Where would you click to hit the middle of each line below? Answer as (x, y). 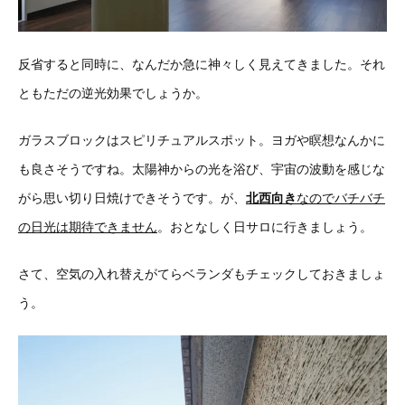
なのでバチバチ (341, 198)
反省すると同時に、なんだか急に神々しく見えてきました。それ (202, 65)
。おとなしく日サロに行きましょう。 (265, 227)
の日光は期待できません (88, 227)
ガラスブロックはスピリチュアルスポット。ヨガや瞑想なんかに (202, 141)
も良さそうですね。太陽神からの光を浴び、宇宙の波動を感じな (202, 170)
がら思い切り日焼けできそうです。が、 (132, 198)
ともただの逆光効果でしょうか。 (113, 94)
